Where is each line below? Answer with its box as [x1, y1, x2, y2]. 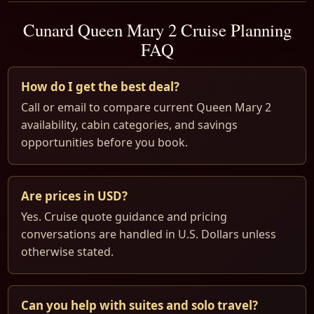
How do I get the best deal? [21, 78, 179, 95]
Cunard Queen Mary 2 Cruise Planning [22, 18, 292, 42]
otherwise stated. [21, 244, 114, 260]
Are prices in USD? [21, 188, 128, 205]
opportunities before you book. [21, 135, 188, 151]
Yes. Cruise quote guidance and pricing [21, 209, 227, 225]
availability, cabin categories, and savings [21, 117, 238, 133]
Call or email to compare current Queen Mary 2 [21, 100, 271, 116]
